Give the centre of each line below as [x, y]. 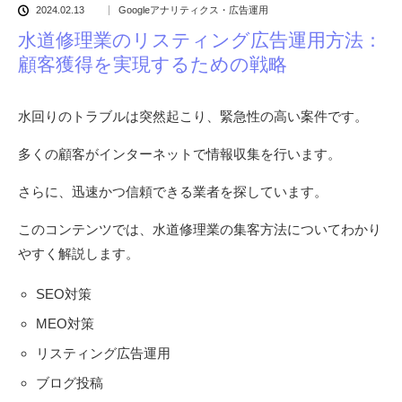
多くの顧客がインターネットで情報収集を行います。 [179, 153]
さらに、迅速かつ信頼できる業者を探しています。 [173, 191]
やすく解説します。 [79, 253]
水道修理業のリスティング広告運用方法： [200, 40]
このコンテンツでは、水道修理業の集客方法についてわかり [200, 229]
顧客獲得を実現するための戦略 [153, 64]
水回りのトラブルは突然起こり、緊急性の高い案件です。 [193, 116]
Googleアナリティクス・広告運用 [193, 9]
